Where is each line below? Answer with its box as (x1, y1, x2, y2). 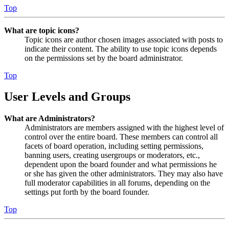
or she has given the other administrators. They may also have (25, 169, 223, 178)
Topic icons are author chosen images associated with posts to (25, 35, 223, 44)
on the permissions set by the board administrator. (25, 53, 183, 62)
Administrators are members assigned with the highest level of (25, 123, 224, 132)
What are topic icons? (4, 26, 79, 35)
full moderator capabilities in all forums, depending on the (25, 178, 210, 188)
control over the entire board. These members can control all (25, 132, 218, 142)
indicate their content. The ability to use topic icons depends (25, 44, 217, 53)
